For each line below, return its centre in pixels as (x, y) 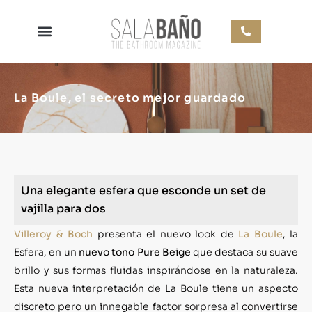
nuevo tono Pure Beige (134, 252)
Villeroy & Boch (53, 234)
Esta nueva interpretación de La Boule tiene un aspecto (156, 288)
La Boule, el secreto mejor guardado (130, 97)
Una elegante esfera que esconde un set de (143, 190)
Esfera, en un (46, 252)
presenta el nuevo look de (163, 234)
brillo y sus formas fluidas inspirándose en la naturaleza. (156, 270)
